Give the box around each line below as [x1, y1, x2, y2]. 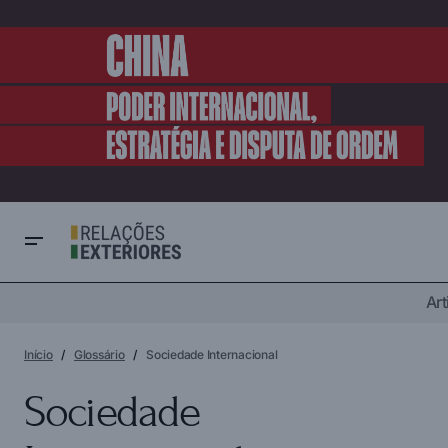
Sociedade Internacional [143, 346, 278, 362]
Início [24, 346, 53, 362]
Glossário [73, 346, 125, 362]
